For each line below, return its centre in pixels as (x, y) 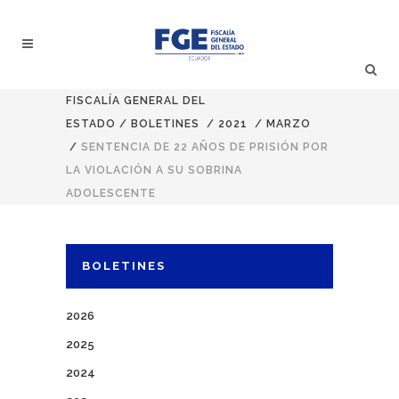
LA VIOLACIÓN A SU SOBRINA (154, 170)
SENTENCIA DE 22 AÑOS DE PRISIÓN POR (205, 147)
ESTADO (91, 124)
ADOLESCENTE (111, 193)
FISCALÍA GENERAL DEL (136, 101)
